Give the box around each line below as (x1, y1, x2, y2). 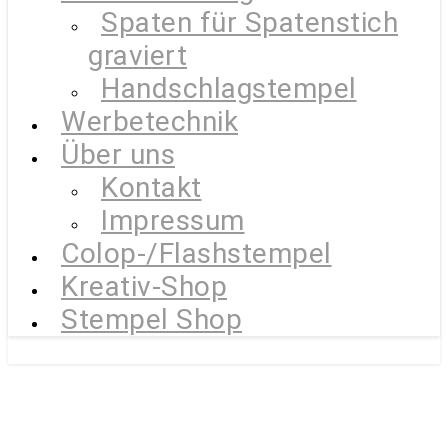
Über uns (61, 138, 175, 171)
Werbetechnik (61, 105, 238, 138)
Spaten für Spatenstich (101, 6, 398, 39)
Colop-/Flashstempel (61, 237, 332, 270)
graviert (88, 39, 187, 72)
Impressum (101, 204, 245, 237)
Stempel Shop (61, 303, 242, 336)
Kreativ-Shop (61, 270, 227, 303)
